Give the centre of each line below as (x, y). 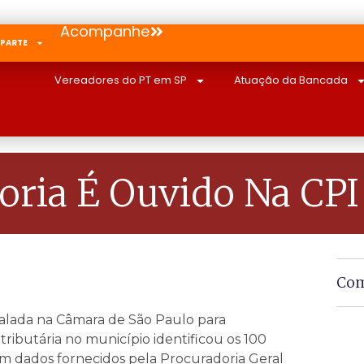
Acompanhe (105, 31)
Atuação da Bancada (291, 80)
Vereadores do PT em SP (121, 80)
